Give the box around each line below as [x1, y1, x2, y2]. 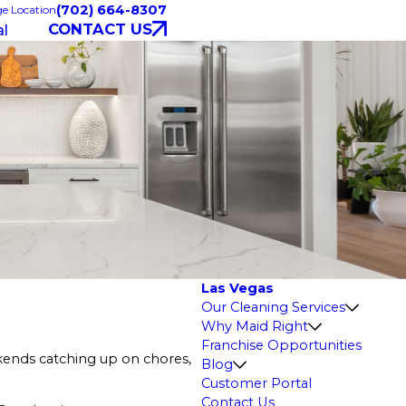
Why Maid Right [200, 317, 308, 334]
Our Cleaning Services [200, 298, 345, 315]
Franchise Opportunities [200, 336, 362, 353]
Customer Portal [200, 374, 312, 391]
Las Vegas [200, 279, 274, 296]
